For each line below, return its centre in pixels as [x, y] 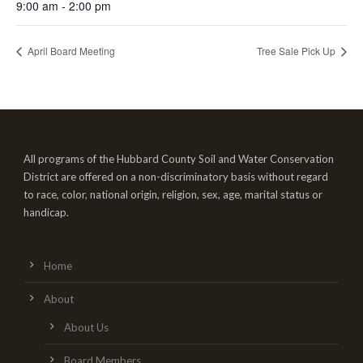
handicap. [46, 212]
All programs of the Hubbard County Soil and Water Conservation [179, 158]
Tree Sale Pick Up [297, 50]
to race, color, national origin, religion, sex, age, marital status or [173, 194]
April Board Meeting [70, 50]
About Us [86, 327]
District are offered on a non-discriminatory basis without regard [176, 176]
